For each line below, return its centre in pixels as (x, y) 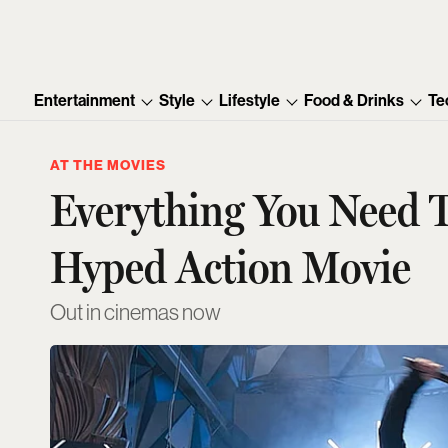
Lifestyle (250, 101)
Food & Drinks (354, 101)
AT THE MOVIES (108, 166)
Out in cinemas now (135, 313)
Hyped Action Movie (230, 267)
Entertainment (85, 101)
